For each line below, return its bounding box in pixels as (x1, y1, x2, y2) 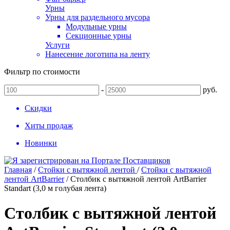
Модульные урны (66, 22, 127, 31)
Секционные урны (66, 31, 131, 40)
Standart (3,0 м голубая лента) (4, 184, 106, 193)
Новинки (25, 139, 57, 147)
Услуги (45, 41, 70, 49)
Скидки (25, 104, 52, 112)
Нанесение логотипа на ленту (45, 50, 150, 59)
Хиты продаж (25, 121, 73, 130)
